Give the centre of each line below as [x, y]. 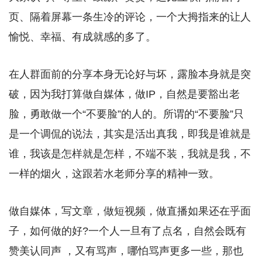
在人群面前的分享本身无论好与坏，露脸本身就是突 [130, 74]
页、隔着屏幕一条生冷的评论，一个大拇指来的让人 [130, 17]
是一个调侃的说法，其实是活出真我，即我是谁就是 [130, 134]
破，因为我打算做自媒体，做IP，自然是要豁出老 [124, 94]
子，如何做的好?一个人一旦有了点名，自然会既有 [127, 231]
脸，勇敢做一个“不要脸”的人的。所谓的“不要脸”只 [126, 114]
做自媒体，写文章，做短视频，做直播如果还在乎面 [130, 211]
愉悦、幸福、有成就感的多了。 [82, 37]
